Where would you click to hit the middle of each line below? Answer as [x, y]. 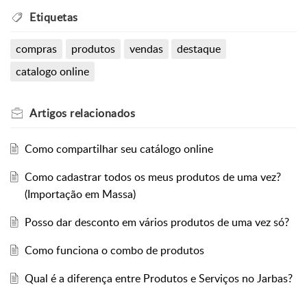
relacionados [101, 113]
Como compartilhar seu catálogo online [119, 148]
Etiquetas [54, 17]
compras [36, 48]
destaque [199, 48]
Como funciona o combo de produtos [114, 250]
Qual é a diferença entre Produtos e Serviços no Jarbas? [158, 278]
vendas [146, 48]
